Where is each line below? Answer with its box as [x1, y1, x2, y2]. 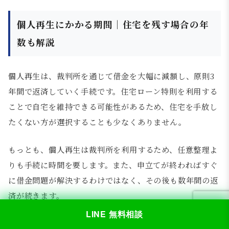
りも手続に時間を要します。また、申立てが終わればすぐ [8, 159, 218, 170]
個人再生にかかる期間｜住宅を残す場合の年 [16, 18, 209, 31]
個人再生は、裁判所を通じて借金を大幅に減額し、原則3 [8, 70, 215, 81]
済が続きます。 [8, 190, 64, 201]
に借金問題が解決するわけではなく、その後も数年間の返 [8, 174, 218, 186]
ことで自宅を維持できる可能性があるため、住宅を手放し [8, 101, 218, 112]
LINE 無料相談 [85, 208, 144, 220]
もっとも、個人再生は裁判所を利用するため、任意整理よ [8, 144, 218, 155]
